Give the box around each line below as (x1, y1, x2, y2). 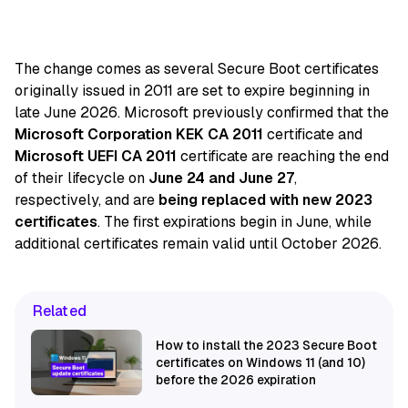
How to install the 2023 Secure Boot (156, 336, 377, 353)
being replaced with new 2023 (158, 190, 372, 210)
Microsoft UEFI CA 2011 (15, 147, 177, 167)
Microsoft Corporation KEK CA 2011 (15, 125, 263, 145)
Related (33, 301, 87, 321)
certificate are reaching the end (177, 147, 389, 167)
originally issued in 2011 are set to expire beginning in (15, 81, 370, 101)
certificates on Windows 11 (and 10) (156, 353, 365, 371)
